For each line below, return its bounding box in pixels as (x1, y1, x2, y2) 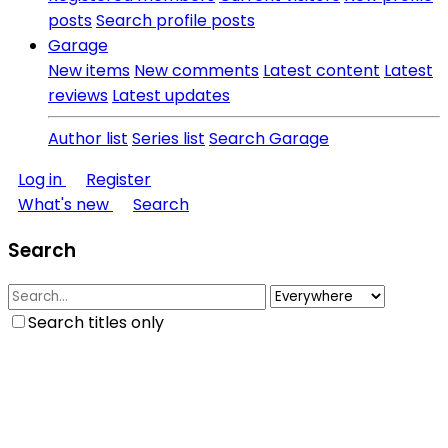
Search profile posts (96, 9, 255, 32)
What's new (18, 193, 109, 216)
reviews (48, 84, 108, 107)
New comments (134, 59, 259, 82)
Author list (48, 127, 128, 150)
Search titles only (28, 311, 164, 335)
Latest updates (112, 84, 230, 107)
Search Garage (209, 127, 329, 150)
